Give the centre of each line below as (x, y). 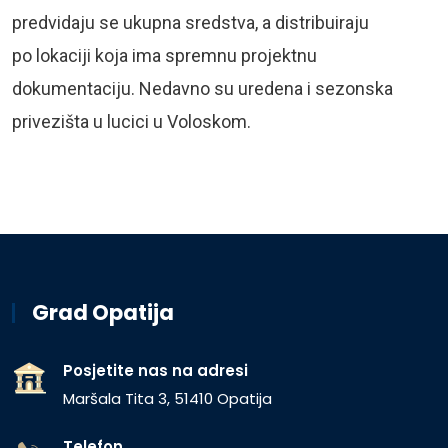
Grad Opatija (103, 312)
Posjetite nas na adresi (155, 370)
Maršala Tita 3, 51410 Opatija (167, 398)
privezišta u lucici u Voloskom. (131, 121)
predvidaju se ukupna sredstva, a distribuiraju (190, 22)
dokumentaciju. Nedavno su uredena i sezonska (202, 88)
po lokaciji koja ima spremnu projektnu (164, 55)
